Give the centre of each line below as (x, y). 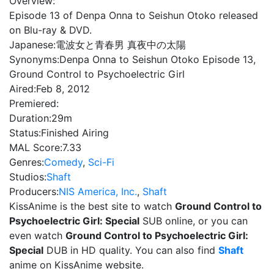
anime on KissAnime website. (76, 265)
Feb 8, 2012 (63, 89)
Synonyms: (34, 59)
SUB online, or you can (194, 221)
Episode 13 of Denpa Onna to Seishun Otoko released (134, 15)
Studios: (28, 177)
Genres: (27, 162)
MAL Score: (36, 147)
